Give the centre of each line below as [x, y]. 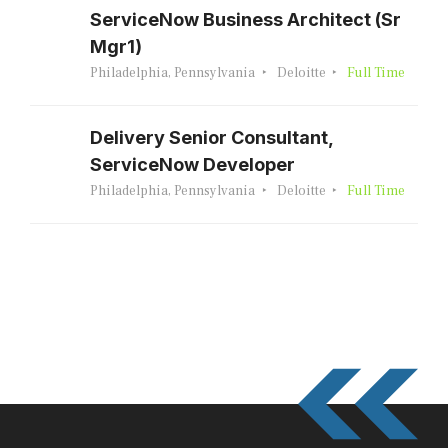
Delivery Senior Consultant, [211, 137]
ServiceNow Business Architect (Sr [245, 19]
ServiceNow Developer [192, 164]
